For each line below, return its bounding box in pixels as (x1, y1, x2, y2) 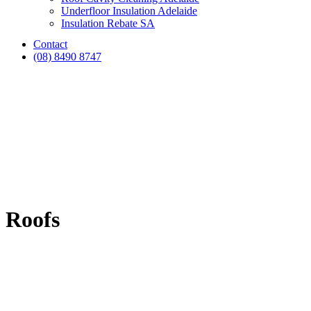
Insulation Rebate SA (61, 17, 155, 29)
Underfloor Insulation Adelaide (61, 5, 197, 17)
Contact (33, 38, 67, 50)
